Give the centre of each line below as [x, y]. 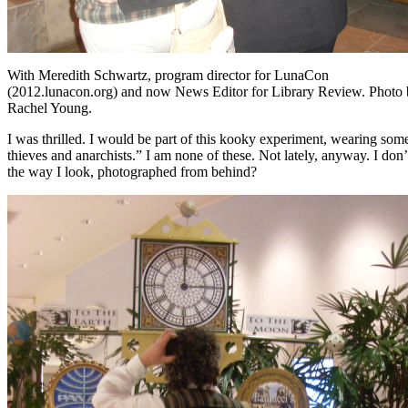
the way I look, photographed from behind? [132, 172]
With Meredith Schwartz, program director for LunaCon [168, 76]
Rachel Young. [50, 108]
